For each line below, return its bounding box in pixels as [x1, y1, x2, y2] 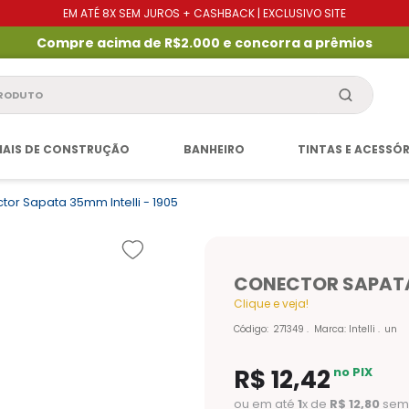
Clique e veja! [234, 295, 309, 311]
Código [234, 322, 267, 337]
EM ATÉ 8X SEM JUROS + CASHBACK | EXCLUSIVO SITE [63, 5, 346, 21]
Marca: [313, 322, 349, 337]
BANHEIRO [183, 142, 245, 158]
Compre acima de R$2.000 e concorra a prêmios [37, 33, 372, 52]
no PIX [333, 363, 373, 382]
